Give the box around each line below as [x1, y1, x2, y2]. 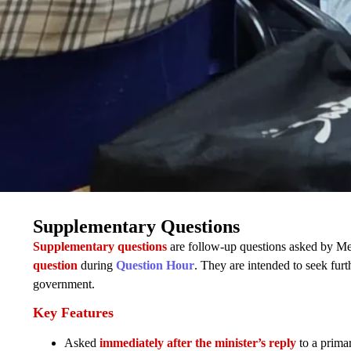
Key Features [33, 305, 114, 321]
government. [33, 277, 95, 291]
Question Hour [116, 258, 194, 272]
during [78, 258, 116, 272]
